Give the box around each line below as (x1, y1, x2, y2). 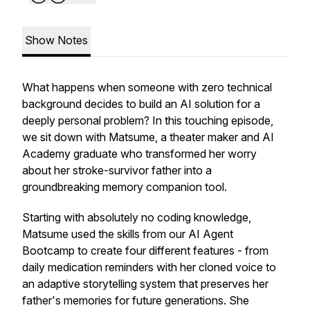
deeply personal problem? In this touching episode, (22, 113, 273, 127)
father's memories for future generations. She (22, 293, 249, 307)
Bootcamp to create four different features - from (22, 244, 268, 257)
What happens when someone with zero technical (22, 80, 272, 94)
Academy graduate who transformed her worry (22, 147, 257, 161)
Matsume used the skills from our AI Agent (22, 227, 233, 241)
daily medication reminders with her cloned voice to (22, 260, 276, 274)
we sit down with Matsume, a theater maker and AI (22, 130, 274, 144)
